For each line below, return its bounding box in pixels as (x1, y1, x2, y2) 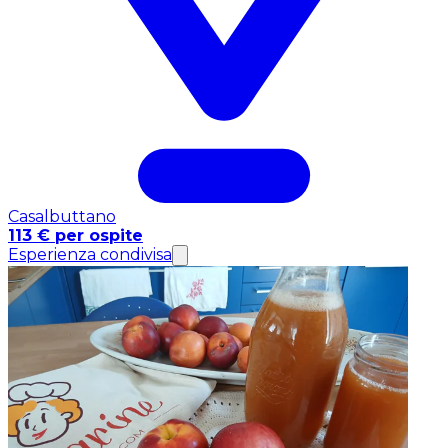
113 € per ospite (8, 225, 143, 245)
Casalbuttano (8, 206, 116, 226)
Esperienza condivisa (8, 244, 172, 264)
